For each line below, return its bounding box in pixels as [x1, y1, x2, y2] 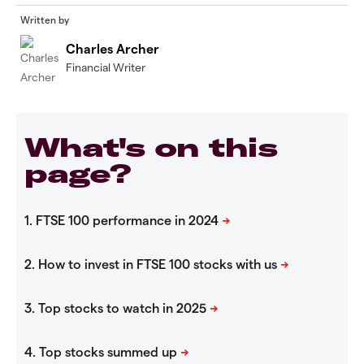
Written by [20, 13, 69, 25]
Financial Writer [66, 59, 145, 74]
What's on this [24, 131, 278, 164]
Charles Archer [66, 40, 159, 56]
